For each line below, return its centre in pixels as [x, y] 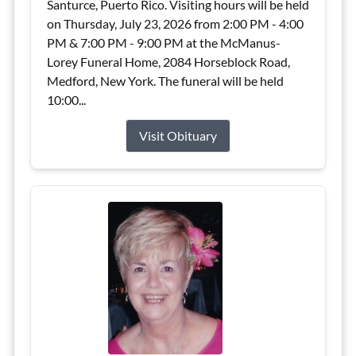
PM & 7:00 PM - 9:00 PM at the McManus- [163, 43]
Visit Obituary [178, 135]
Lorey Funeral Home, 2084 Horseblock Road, [168, 62]
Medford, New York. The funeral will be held [165, 81]
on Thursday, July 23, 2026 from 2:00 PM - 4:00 [175, 23]
